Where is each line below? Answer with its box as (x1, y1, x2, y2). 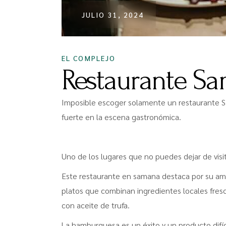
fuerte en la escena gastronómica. (62, 111, 181, 122)
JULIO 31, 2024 (82, 10, 144, 19)
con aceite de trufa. (62, 200, 130, 210)
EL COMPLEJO (62, 53, 116, 63)
